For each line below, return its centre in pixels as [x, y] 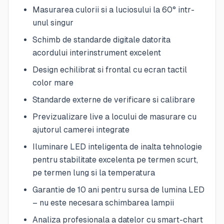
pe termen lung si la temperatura [94, 172]
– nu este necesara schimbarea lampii [103, 202]
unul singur [53, 22]
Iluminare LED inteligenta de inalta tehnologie [117, 146]
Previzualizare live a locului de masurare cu [114, 116]
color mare [53, 82]
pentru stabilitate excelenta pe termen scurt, [115, 159]
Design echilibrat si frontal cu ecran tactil [110, 69]
